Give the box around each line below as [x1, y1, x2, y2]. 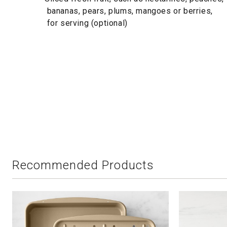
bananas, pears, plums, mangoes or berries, [45, 6, 213, 16]
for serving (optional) [45, 18, 128, 28]
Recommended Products [12, 158, 154, 172]
